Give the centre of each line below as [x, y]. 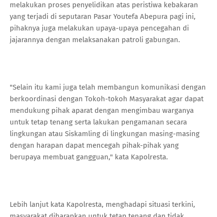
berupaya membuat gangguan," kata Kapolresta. [89, 157]
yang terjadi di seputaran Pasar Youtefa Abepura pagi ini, [103, 16]
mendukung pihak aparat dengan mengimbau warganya [102, 110]
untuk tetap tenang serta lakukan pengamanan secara [98, 122]
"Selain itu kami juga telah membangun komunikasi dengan [108, 87]
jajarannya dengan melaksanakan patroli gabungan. [95, 39]
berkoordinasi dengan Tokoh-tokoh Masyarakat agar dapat [107, 99]
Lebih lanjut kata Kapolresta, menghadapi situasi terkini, [102, 204]
